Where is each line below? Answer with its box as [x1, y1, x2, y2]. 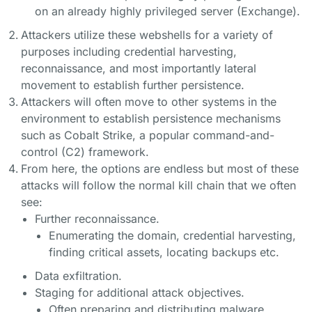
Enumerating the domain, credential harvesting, [49, 228, 296, 242]
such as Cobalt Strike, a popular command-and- [21, 128, 274, 142]
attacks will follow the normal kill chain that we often [21, 178, 296, 192]
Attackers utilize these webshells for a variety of [21, 28, 273, 42]
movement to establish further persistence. [21, 78, 244, 92]
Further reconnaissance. [35, 212, 159, 226]
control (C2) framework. [21, 145, 149, 159]
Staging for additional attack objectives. [35, 286, 244, 299]
